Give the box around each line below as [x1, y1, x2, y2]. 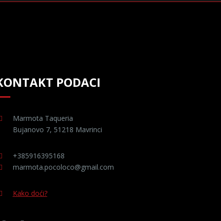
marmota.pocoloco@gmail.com [12, 162, 114, 172]
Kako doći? [12, 188, 47, 198]
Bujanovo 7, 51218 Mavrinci [12, 125, 102, 134]
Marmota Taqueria [12, 113, 73, 123]
